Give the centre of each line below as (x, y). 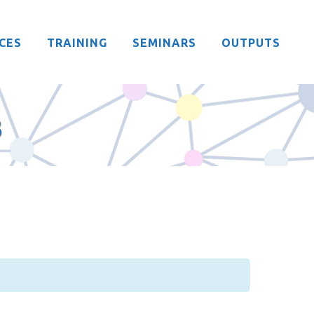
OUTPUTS (251, 43)
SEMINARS (164, 43)
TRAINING (77, 43)
